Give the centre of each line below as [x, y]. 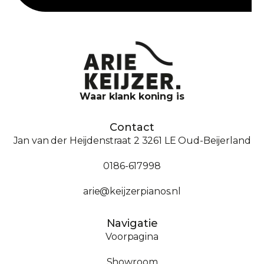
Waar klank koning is [132, 96]
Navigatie [132, 223]
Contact [132, 127]
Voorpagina [132, 236]
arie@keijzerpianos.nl [132, 191]
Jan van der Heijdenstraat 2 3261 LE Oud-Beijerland [132, 140]
